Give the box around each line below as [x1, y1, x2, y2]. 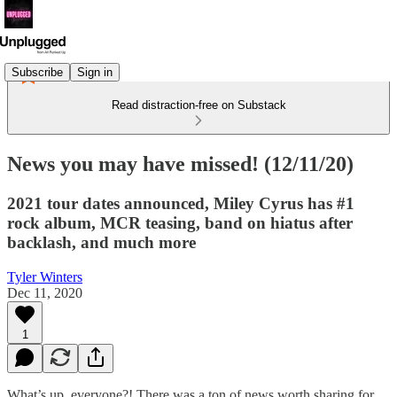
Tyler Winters [7, 269, 82, 284]
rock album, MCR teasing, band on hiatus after [7, 213, 353, 232]
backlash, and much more [7, 232, 196, 252]
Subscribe [12, 65, 63, 79]
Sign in [77, 65, 113, 79]
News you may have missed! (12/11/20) [7, 152, 354, 175]
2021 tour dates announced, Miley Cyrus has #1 [7, 193, 354, 213]
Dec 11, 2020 [7, 284, 82, 300]
